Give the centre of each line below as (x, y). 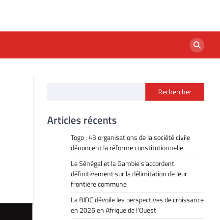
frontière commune (99, 184)
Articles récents (82, 120)
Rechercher (175, 92)
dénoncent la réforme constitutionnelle (127, 148)
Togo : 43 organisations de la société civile (130, 137)
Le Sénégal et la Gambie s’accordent (123, 164)
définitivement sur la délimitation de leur (129, 174)
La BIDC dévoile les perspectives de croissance (137, 200)
